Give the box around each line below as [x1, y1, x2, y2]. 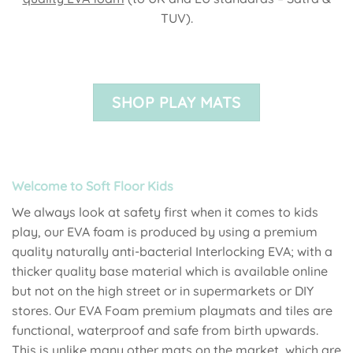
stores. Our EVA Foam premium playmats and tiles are [12, 302, 333, 318]
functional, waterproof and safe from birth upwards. [12, 321, 318, 338]
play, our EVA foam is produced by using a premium [12, 223, 318, 240]
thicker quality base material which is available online [12, 262, 328, 279]
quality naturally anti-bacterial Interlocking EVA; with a [12, 243, 333, 259]
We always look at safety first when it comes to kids [12, 203, 318, 220]
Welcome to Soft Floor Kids [12, 177, 173, 194]
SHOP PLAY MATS [111, 93, 242, 113]
